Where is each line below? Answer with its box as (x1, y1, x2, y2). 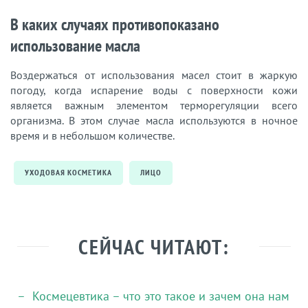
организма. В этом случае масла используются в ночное (10, 113, 298, 127)
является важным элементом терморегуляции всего (10, 98, 298, 112)
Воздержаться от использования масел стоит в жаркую (10, 67, 298, 82)
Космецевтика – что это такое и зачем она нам (32, 287, 289, 304)
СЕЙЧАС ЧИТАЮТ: (78, 232, 230, 260)
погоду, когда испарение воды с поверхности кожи (10, 82, 298, 97)
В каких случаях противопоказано (10, 13, 219, 35)
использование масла (10, 34, 140, 56)
